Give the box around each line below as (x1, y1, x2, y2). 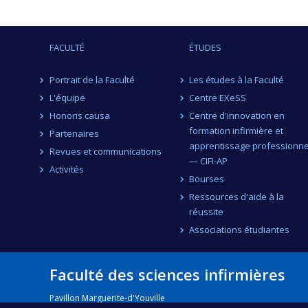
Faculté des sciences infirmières (49, 264, 285, 285)
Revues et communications (49, 145, 162, 157)
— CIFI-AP (189, 155, 228, 167)
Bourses (189, 173, 224, 185)
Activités (49, 163, 84, 175)
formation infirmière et (189, 124, 284, 137)
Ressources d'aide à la (189, 190, 284, 203)
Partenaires (49, 127, 99, 140)
